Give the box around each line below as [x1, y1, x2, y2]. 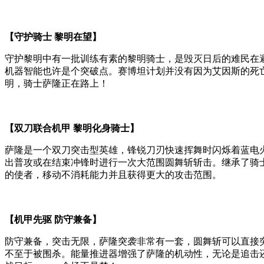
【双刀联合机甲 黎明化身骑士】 [5, 123, 139, 133]
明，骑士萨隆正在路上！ [5, 78, 108, 88]
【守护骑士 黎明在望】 [5, 31, 101, 42]
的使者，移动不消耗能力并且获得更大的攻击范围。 [5, 169, 222, 180]
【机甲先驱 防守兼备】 [5, 214, 101, 225]
